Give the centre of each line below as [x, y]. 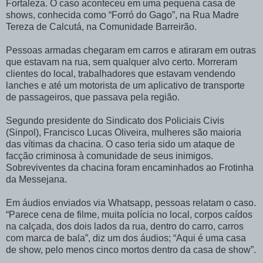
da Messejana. [36, 179]
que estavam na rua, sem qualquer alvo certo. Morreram [122, 62]
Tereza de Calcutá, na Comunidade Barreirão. [101, 26]
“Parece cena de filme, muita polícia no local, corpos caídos [129, 214]
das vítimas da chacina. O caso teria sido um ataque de [120, 144]
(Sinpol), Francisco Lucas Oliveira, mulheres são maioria [124, 132]
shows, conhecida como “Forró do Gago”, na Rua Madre [122, 15]
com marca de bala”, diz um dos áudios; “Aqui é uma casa [126, 238]
